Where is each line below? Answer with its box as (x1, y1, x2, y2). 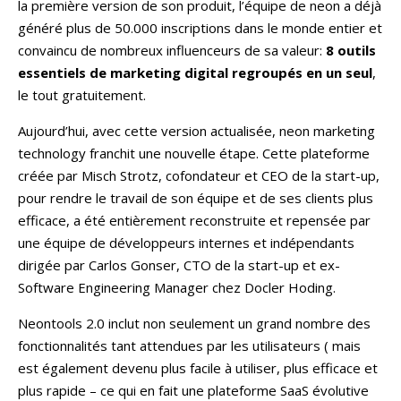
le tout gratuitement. (18, 85, 146, 104)
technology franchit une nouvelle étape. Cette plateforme (18, 143, 370, 162)
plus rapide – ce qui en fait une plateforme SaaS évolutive (18, 380, 369, 399)
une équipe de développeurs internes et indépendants (18, 233, 354, 252)
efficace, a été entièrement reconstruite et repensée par (18, 210, 371, 229)
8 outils (326, 40, 376, 59)
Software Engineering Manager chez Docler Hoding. (18, 277, 336, 296)
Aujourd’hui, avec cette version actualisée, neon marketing (18, 121, 375, 140)
